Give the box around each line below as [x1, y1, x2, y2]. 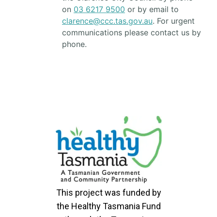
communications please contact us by [62, 28, 201, 37]
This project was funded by [56, 187, 161, 198]
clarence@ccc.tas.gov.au [62, 16, 153, 26]
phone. [62, 39, 87, 49]
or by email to [125, 4, 179, 14]
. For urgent [153, 16, 195, 26]
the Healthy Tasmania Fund [56, 201, 161, 211]
